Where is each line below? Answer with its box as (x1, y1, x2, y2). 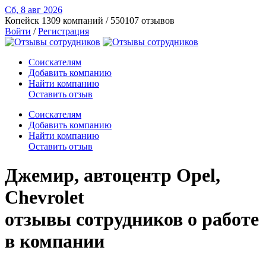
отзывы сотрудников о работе (5, 208, 259, 230)
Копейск (5, 15, 39, 26)
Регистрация (38, 26, 89, 36)
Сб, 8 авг (5, 5, 43, 15)
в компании (5, 230, 104, 252)
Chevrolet (5, 186, 84, 208)
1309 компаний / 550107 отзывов (42, 15, 175, 26)
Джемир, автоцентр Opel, (5, 164, 220, 186)
